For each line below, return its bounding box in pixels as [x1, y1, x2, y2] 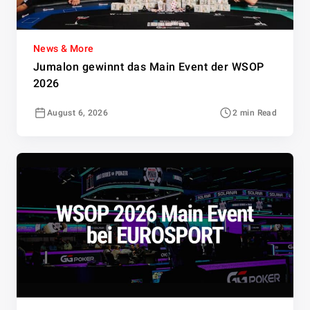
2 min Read [232, 108, 277, 118]
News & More [33, 43, 94, 55]
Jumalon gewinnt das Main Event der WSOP [33, 60, 264, 74]
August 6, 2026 [47, 108, 109, 118]
